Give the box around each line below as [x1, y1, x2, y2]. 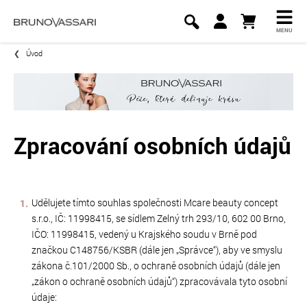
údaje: [32, 291, 58, 304]
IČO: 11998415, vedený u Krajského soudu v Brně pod [32, 228, 258, 241]
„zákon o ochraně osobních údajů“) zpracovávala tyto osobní [32, 275, 288, 288]
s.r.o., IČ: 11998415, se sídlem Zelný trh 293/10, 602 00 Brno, [32, 212, 286, 225]
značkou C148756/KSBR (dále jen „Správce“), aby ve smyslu [32, 243, 283, 257]
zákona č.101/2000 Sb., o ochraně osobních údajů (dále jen [32, 259, 281, 273]
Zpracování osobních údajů [14, 130, 291, 161]
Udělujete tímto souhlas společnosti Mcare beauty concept [32, 196, 279, 210]
